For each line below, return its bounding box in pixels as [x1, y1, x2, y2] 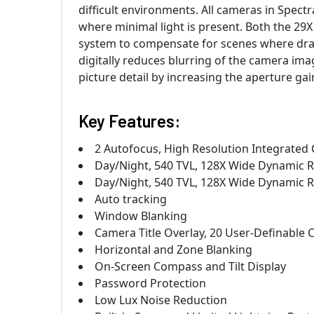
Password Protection [95, 275, 206, 292]
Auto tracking [95, 191, 167, 207]
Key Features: [78, 111, 180, 132]
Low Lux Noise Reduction [95, 292, 227, 308]
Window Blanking [95, 208, 187, 224]
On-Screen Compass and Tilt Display [95, 259, 286, 275]
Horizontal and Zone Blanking [95, 242, 252, 258]
